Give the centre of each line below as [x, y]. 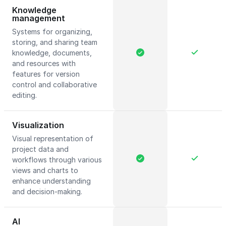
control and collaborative [54, 84]
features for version [46, 74]
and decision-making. [48, 191]
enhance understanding [51, 181]
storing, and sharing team [55, 42]
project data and [40, 149]
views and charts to [45, 170]
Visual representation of [53, 138]
